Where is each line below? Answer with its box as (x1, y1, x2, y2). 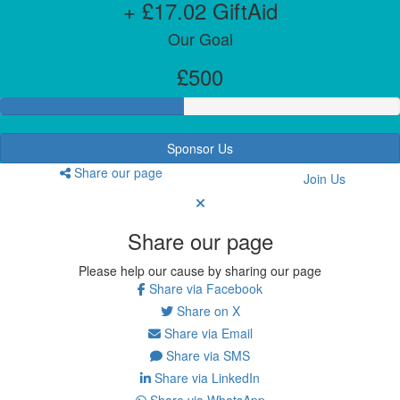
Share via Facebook (146, 279, 262, 297)
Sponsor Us (167, 138, 233, 157)
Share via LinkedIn (151, 368, 260, 387)
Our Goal (167, 26, 233, 50)
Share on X (172, 301, 240, 320)
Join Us (303, 169, 346, 187)
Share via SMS (162, 346, 250, 364)
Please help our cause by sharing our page (79, 261, 321, 279)
